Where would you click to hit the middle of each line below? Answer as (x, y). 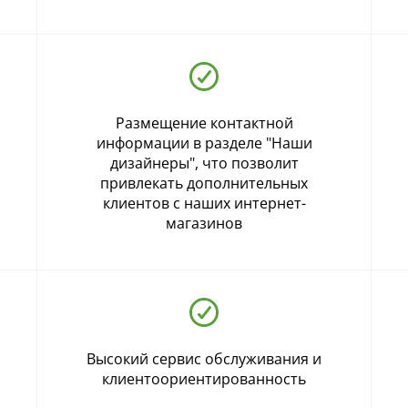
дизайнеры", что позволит (204, 163)
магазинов (204, 224)
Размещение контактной (204, 123)
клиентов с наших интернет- (204, 204)
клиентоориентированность (204, 379)
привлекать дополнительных (204, 184)
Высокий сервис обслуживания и (204, 359)
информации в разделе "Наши (204, 143)
